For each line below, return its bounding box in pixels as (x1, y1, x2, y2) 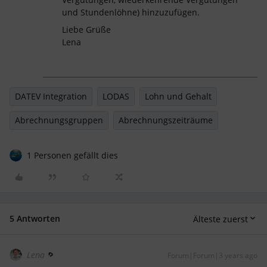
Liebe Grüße (62, 24, 111, 35)
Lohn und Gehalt (145, 91, 212, 102)
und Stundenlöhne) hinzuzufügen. (62, 7, 200, 18)
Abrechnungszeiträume (119, 114, 213, 126)
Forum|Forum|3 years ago (167, 250, 257, 260)
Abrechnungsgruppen (15, 114, 103, 126)
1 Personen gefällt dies (27, 150, 118, 161)
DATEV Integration (15, 91, 87, 102)
